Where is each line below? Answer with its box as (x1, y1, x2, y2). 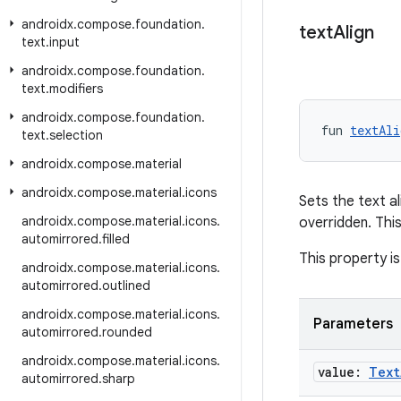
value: (318, 363, 369, 380)
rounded (102, 324, 152, 340)
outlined (102, 277, 150, 294)
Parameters (313, 315, 393, 333)
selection (49, 127, 103, 143)
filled (102, 231, 130, 247)
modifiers (49, 81, 103, 97)
